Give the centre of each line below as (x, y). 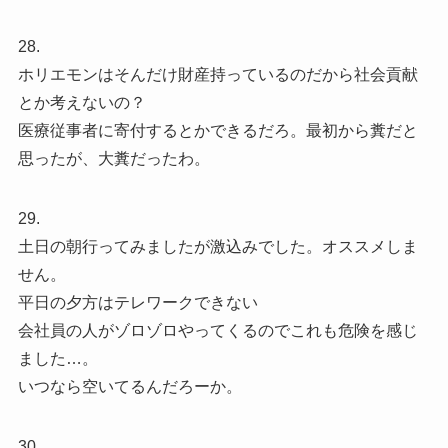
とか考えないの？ (81, 102)
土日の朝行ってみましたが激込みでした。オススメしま (217, 246)
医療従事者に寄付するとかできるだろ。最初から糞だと (217, 130)
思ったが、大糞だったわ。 (113, 158)
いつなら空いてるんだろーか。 (129, 386)
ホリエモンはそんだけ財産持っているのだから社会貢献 (217, 74)
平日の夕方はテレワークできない (137, 302)
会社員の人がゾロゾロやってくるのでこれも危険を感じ (217, 330)
